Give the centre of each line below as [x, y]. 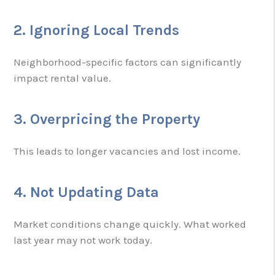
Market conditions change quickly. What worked [130, 224]
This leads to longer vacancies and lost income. [127, 151]
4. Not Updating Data [87, 192]
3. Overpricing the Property [107, 119]
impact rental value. [63, 78]
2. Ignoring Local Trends [97, 30]
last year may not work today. [83, 240]
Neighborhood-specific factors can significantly [128, 62]
